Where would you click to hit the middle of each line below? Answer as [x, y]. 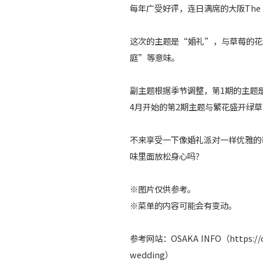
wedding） [152, 255]
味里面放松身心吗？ [167, 156]
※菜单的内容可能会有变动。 [183, 205]
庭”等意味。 [155, 58]
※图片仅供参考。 [163, 189]
